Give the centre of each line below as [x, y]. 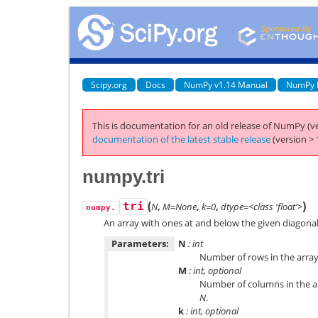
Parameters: [140, 243]
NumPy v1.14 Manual [226, 84]
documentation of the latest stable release [181, 139]
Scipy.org [109, 84]
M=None [180, 206]
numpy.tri [124, 176]
